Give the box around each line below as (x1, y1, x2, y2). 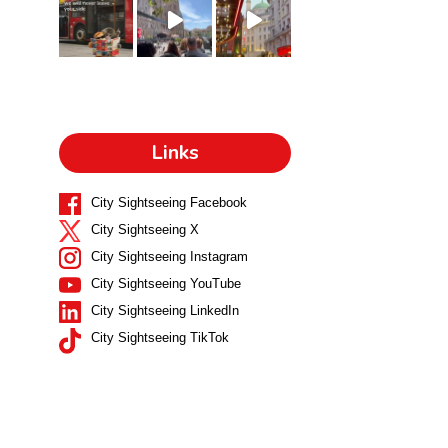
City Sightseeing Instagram (90, 249, 248, 265)
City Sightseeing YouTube (90, 276, 241, 292)
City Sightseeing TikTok (90, 330, 229, 346)
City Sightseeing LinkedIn (90, 303, 239, 319)
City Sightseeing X (90, 222, 199, 238)
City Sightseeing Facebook (90, 195, 247, 211)
